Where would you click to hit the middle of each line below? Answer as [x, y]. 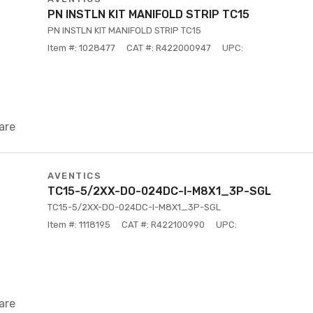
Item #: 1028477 [81, 48]
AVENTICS [74, 176]
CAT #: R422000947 [169, 48]
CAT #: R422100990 [163, 225]
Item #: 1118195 [79, 225]
